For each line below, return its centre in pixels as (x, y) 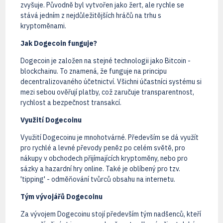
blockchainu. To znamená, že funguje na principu (93, 71)
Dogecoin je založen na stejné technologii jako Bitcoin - (105, 60)
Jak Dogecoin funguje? (58, 43)
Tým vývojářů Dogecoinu (61, 196)
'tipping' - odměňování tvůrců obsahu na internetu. (98, 179)
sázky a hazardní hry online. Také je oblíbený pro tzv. (100, 168)
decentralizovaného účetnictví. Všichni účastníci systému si (111, 81)
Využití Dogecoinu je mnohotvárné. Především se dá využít (109, 137)
